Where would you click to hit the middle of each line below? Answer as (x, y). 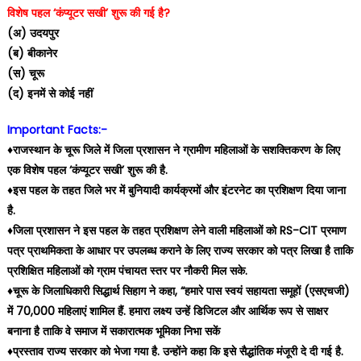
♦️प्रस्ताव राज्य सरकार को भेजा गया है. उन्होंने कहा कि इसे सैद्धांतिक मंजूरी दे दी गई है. (175, 351)
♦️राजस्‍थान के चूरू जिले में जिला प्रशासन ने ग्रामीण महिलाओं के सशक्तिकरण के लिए (173, 150)
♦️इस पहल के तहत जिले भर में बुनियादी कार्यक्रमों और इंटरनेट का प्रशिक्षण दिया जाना (176, 190)
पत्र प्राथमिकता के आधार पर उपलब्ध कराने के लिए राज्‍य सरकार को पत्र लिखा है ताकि (180, 251)
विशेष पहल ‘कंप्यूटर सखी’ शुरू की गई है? (88, 13)
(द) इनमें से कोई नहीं (50, 93)
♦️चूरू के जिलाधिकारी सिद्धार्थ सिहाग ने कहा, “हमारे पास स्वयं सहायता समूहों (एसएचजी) (178, 291)
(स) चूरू (25, 73)
